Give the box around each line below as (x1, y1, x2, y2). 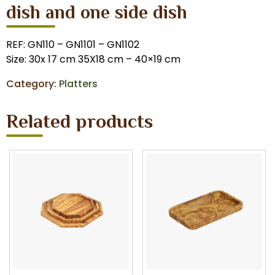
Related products (6, 107, 153, 138)
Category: (6, 76, 59, 91)
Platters (59, 76, 98, 91)
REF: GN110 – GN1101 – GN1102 (6, 37, 139, 52)
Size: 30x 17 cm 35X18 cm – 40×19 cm (6, 52, 180, 67)
